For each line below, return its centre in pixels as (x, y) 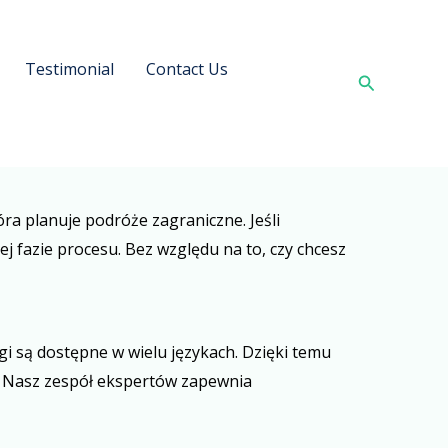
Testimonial (69, 68)
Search (385, 81)
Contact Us (186, 68)
